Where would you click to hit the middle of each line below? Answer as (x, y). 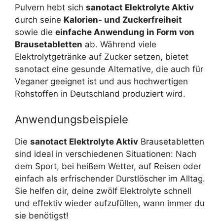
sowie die (35, 32)
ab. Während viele (119, 44)
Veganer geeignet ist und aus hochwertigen (101, 81)
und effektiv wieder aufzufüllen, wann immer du (110, 203)
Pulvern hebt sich (50, 7)
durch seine (39, 20)
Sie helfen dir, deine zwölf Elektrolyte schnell (103, 191)
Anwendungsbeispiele (72, 119)
